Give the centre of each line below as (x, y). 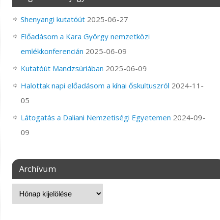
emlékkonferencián (52, 51)
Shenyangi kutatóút (53, 19)
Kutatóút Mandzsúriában (62, 68)
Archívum (37, 169)
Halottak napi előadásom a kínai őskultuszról (95, 85)
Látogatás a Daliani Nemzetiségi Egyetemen (96, 117)
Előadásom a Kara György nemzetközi (85, 36)
